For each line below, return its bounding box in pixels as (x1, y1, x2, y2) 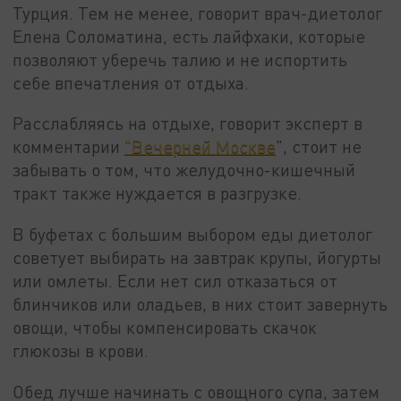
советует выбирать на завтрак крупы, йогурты (13, 247, 382, 269)
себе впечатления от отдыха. (13, 72, 250, 93)
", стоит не (276, 136, 363, 158)
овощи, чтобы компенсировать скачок (13, 317, 318, 338)
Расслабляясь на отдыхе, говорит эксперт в (13, 113, 363, 134)
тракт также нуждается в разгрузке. (13, 183, 303, 204)
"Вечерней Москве (124, 136, 277, 158)
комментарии (13, 136, 125, 158)
